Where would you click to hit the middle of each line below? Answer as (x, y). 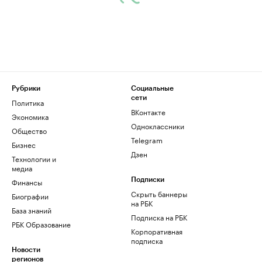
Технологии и (34, 158)
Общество (29, 130)
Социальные (152, 88)
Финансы (27, 182)
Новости (26, 250)
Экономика (30, 116)
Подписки (148, 180)
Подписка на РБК (159, 217)
